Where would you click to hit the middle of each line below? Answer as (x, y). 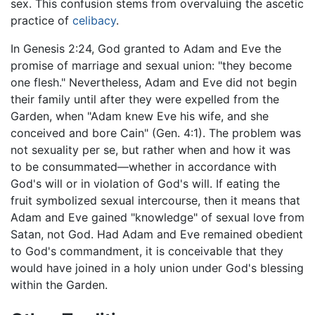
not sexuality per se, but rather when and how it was (150, 150)
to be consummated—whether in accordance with (143, 167)
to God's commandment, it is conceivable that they (147, 251)
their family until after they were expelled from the (145, 99)
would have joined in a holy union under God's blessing (157, 268)
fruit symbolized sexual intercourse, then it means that (155, 201)
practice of (41, 21)
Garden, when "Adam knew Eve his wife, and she (140, 116)
